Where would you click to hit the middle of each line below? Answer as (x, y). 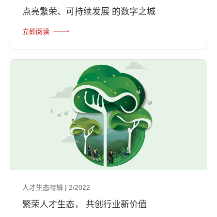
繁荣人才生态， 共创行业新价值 (85, 204)
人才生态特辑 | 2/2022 (56, 187)
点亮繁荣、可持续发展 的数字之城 (89, 11)
